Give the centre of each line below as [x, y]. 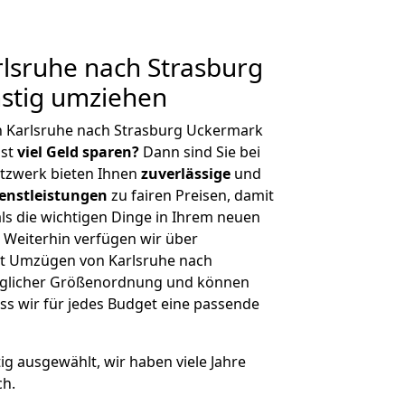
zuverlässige [186, 174]
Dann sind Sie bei [200, 152]
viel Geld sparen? [78, 152]
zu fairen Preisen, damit [191, 195]
